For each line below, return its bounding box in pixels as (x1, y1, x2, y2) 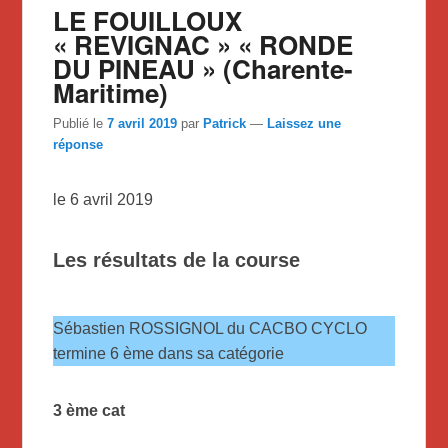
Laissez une (267, 116, 342, 132)
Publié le (53, 116, 108, 132)
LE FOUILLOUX (53, 2, 243, 40)
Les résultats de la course (53, 249, 301, 272)
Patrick (203, 116, 247, 132)
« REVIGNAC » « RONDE (53, 26, 354, 64)
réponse (53, 137, 104, 153)
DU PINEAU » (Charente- (53, 50, 354, 88)
